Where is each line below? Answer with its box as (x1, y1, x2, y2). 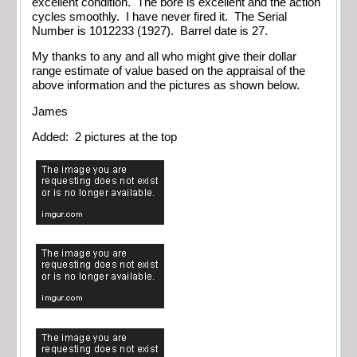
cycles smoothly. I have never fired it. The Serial (32, 10, 287, 23)
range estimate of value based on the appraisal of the (32, 65, 305, 78)
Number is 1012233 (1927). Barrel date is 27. (32, 24, 268, 37)
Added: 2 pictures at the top (32, 131, 177, 144)
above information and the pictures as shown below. (32, 79, 300, 92)
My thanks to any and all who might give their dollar (32, 50, 296, 64)
